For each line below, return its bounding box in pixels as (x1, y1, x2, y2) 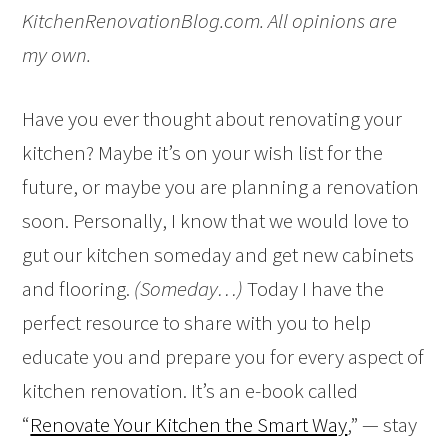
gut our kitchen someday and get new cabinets (22, 241, 415, 268)
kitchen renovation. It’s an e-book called (22, 377, 359, 404)
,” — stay (347, 411, 418, 438)
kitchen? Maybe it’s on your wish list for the (22, 139, 384, 166)
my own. (22, 41, 92, 68)
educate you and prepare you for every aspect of (22, 343, 425, 370)
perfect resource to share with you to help (22, 309, 372, 336)
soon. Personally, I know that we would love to (22, 207, 410, 234)
